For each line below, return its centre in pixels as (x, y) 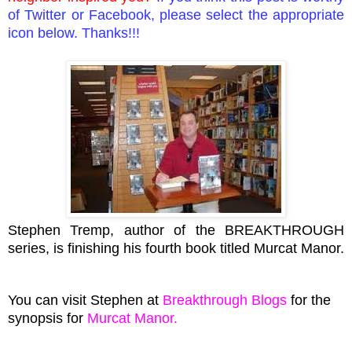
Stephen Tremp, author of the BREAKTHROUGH (176, 230)
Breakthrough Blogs (225, 300)
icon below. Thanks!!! (74, 33)
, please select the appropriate (247, 15)
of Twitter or (48, 15)
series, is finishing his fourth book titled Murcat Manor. (176, 248)
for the (309, 300)
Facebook (119, 15)
